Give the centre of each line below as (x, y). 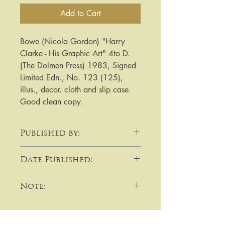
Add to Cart (80, 14)
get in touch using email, (62, 217)
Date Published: (56, 160)
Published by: (50, 133)
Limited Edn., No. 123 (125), (72, 78)
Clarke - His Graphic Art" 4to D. (75, 54)
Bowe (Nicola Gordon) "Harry (73, 42)
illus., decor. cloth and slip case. (76, 90)
